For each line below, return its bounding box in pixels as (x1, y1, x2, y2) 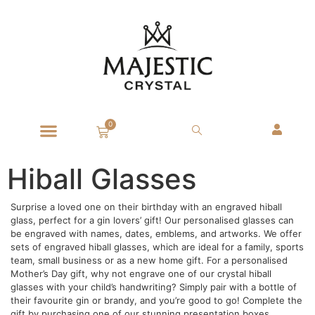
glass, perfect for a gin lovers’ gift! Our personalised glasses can (11, 214, 294, 226)
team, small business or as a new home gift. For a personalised (11, 254, 288, 266)
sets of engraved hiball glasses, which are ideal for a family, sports (11, 240, 304, 252)
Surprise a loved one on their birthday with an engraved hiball (11, 200, 282, 212)
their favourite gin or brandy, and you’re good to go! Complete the (11, 294, 302, 306)
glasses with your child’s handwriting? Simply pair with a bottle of (11, 281, 297, 292)
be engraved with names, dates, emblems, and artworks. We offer (11, 227, 302, 239)
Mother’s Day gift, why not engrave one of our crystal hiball (11, 267, 271, 279)
